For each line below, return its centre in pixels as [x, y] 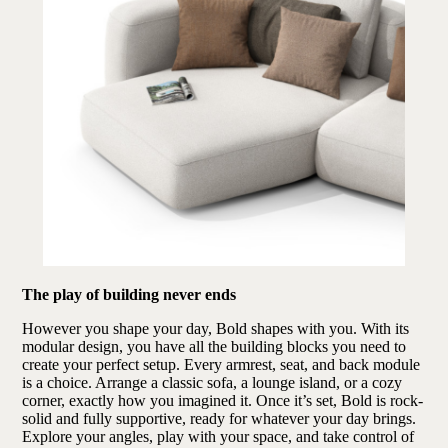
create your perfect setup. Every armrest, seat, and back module [221, 364]
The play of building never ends [129, 294]
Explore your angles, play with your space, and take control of [218, 436]
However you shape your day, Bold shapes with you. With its [216, 328]
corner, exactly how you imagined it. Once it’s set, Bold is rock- [223, 400]
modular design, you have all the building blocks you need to [214, 346]
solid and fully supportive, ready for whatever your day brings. [219, 418]
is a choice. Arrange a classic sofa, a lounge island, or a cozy [212, 382]
